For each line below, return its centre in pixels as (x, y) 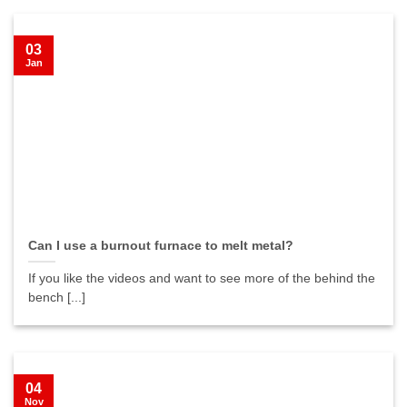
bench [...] (57, 297)
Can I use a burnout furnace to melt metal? (161, 245)
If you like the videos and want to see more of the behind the (202, 278)
